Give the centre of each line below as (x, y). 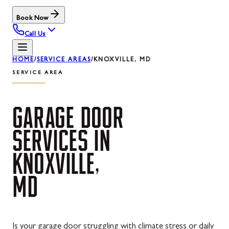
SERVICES (50, 140)
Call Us (35, 35)
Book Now (32, 19)
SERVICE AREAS (64, 60)
